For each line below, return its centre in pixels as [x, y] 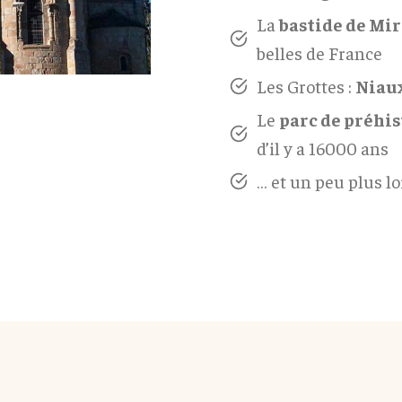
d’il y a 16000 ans [323, 147]
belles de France [319, 52]
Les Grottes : [306, 85]
